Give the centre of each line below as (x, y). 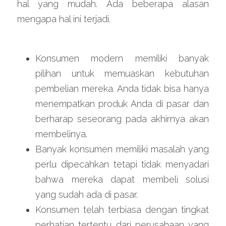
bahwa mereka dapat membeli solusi (122, 179)
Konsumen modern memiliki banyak (122, 58)
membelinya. (61, 134)
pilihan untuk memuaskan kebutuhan (122, 73)
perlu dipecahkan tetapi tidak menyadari (122, 164)
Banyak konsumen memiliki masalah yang (122, 149)
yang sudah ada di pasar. (87, 194)
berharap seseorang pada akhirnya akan (122, 119)
